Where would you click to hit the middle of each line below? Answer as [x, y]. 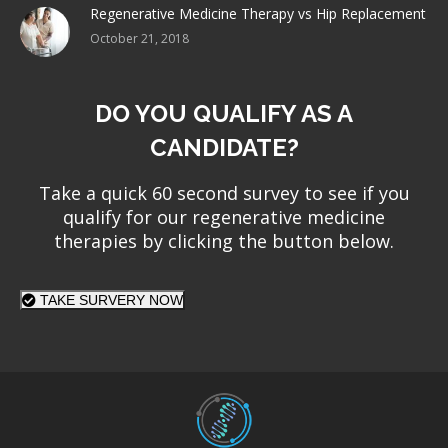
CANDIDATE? [224, 148]
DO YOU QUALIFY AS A [224, 114]
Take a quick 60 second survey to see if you [224, 193]
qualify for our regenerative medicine [224, 217]
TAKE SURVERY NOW [109, 300]
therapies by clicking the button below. [224, 241]
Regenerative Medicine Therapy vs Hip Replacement [258, 14]
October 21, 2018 [139, 39]
